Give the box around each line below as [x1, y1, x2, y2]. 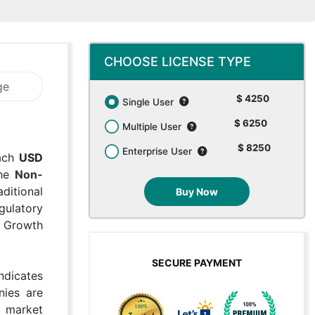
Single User [122, 96, 180, 108]
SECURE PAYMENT [152, 256, 242, 269]
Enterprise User [122, 146, 198, 157]
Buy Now [176, 185, 218, 198]
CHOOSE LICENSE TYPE [104, 53, 251, 69]
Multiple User [122, 121, 188, 133]
